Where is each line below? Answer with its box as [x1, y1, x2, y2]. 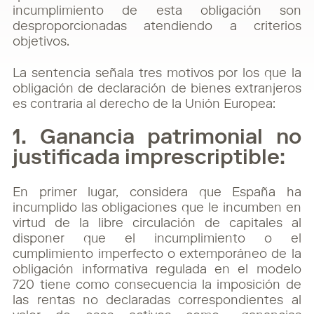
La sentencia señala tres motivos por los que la [13, 67, 301, 81]
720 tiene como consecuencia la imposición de [13, 279, 301, 292]
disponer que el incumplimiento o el [13, 233, 301, 246]
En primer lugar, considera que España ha [13, 186, 301, 200]
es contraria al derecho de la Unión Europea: [13, 98, 276, 111]
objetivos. [13, 36, 70, 49]
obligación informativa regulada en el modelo [13, 264, 301, 277]
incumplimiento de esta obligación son [13, 5, 301, 18]
